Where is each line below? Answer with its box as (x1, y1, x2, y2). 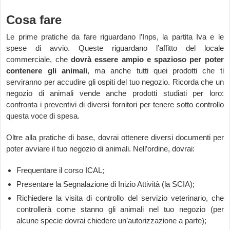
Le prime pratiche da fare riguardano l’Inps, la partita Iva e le (6, 32, 224, 41)
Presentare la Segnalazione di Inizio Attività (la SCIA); (16, 180, 195, 188)
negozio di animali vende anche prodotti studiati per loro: (6, 89, 224, 98)
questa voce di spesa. (6, 111, 80, 120)
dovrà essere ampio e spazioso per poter (70, 55, 224, 64)
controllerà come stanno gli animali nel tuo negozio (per (16, 205, 224, 214)
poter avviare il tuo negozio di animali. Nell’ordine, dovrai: (6, 144, 195, 153)
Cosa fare (6, 13, 62, 27)
